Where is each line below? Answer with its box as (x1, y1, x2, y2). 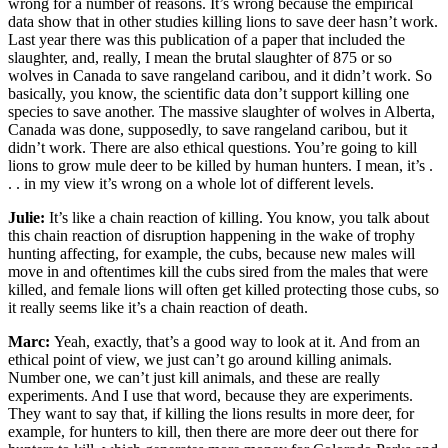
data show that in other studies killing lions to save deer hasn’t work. (8, 12, 438, 30)
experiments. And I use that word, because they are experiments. (8, 386, 413, 404)
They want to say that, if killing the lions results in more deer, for (8, 404, 414, 422)
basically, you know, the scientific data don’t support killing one (8, 84, 409, 102)
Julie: (8, 208, 45, 226)
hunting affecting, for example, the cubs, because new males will (8, 244, 415, 262)
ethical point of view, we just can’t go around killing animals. (8, 350, 392, 368)
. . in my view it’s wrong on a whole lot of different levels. (8, 174, 374, 192)
